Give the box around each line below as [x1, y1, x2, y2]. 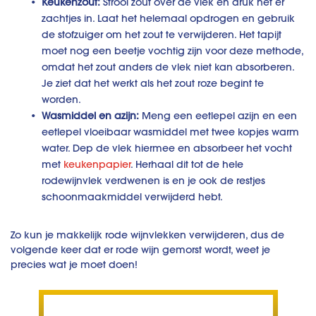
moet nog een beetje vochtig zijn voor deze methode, [42, 44, 303, 58]
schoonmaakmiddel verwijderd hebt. [42, 190, 223, 204]
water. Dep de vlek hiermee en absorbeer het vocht [42, 142, 292, 155]
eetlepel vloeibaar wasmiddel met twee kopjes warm [42, 126, 299, 139]
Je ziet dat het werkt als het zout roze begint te [42, 77, 264, 90]
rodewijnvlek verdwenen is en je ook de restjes [42, 174, 265, 188]
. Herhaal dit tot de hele [130, 158, 243, 171]
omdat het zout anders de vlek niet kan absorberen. [42, 61, 294, 74]
